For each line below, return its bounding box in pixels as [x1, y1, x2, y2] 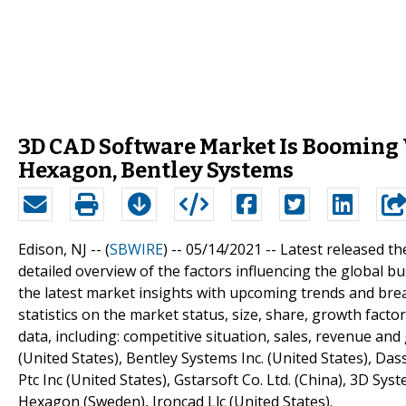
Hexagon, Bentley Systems [18, 157, 294, 183]
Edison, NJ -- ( [18, 238, 110, 259]
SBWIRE [110, 238, 163, 259]
